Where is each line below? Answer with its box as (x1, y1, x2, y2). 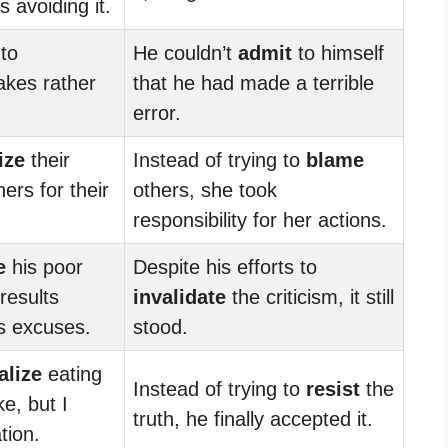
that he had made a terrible (133, 71, 374, 94)
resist (306, 377, 360, 400)
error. (133, 101, 181, 124)
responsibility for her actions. (133, 208, 387, 231)
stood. (133, 315, 188, 338)
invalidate (133, 285, 226, 308)
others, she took (133, 178, 277, 201)
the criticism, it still (226, 285, 394, 308)
